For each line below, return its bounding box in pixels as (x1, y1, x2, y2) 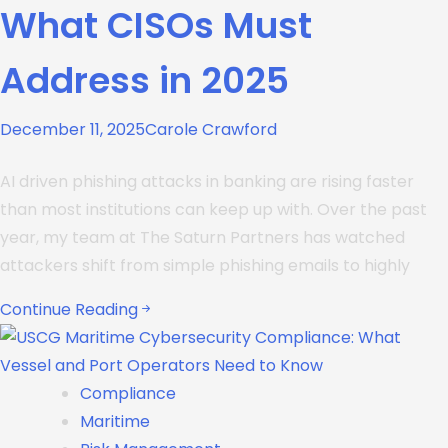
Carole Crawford (145, 118, 277, 141)
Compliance (80, 382, 176, 405)
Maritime (80, 410, 150, 433)
